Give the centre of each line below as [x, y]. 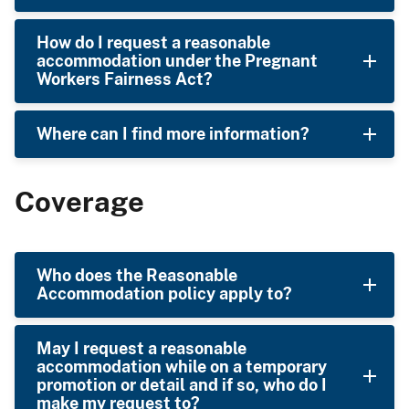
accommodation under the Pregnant [177, 61]
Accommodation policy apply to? [164, 293]
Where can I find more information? [173, 134]
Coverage [79, 202]
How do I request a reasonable [153, 43]
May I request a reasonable [142, 348]
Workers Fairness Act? [125, 79]
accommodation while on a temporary [182, 366]
